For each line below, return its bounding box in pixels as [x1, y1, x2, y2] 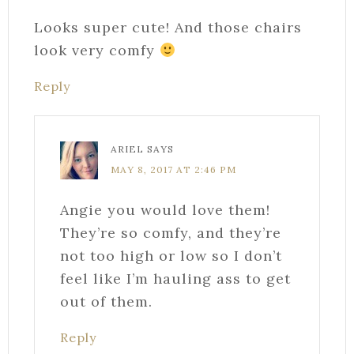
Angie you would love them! [60, 200, 270, 219]
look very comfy [34, 40, 160, 59]
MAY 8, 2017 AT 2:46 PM [111, 163, 236, 175]
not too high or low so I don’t [60, 246, 282, 265]
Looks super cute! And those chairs [34, 17, 302, 36]
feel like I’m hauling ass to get [60, 269, 291, 288]
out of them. [60, 292, 153, 311]
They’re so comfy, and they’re [60, 223, 281, 242]
